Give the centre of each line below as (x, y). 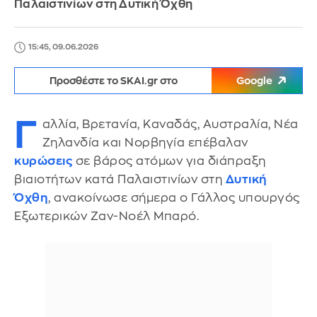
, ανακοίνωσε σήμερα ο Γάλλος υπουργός (174, 198)
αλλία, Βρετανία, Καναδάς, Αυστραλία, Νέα (170, 124)
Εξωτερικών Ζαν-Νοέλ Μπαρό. (106, 216)
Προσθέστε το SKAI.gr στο (113, 81)
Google (254, 81)
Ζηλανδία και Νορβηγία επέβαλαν (145, 143)
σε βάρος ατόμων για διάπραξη (169, 161)
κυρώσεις (43, 161)
